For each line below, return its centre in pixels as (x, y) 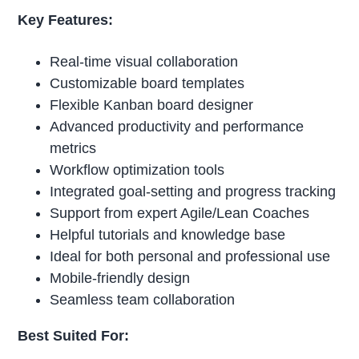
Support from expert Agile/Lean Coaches (180, 214)
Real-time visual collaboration (144, 62)
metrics (73, 149)
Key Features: (66, 20)
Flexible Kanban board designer (152, 105)
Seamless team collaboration (143, 300)
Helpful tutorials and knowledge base (168, 235)
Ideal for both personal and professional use (190, 257)
